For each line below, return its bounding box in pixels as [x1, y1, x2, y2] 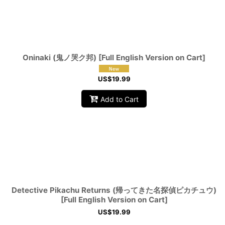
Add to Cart [100, 94, 139, 103]
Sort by [10, 3, 34, 12]
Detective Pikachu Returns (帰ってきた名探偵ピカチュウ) [12, 185, 217, 195]
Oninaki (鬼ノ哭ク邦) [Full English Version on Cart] [23, 53, 206, 63]
